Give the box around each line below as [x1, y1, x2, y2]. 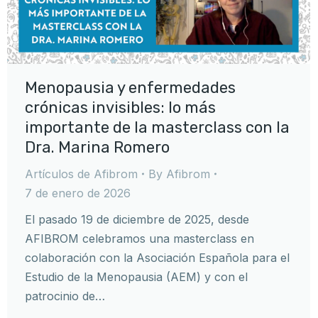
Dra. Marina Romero [25, 137, 170, 157]
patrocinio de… [25, 288, 105, 303]
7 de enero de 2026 [25, 185, 131, 200]
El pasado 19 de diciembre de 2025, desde [25, 212, 249, 226]
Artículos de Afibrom [25, 166, 138, 181]
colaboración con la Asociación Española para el [25, 250, 290, 265]
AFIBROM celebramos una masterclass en [25, 231, 254, 246]
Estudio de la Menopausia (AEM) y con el [25, 269, 248, 284]
